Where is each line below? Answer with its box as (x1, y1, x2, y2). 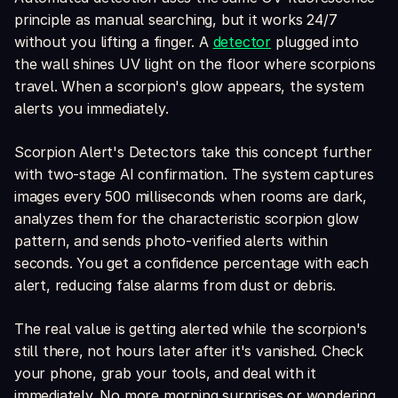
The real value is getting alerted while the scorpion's (14, 320, 368, 338)
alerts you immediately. (14, 99, 169, 118)
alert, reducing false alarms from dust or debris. (14, 276, 337, 295)
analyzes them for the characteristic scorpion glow (14, 210, 359, 228)
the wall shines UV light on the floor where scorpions (14, 55, 376, 74)
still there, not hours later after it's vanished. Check (14, 342, 363, 361)
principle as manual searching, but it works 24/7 (14, 11, 338, 29)
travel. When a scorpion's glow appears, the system (14, 77, 364, 96)
